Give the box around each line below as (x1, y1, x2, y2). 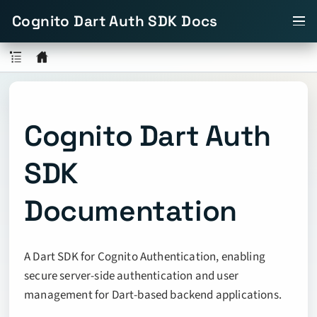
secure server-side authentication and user (24, 267, 239, 285)
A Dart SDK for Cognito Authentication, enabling (24, 248, 265, 266)
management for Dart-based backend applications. (24, 287, 282, 304)
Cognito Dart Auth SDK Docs (12, 11, 218, 30)
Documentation (24, 192, 237, 229)
